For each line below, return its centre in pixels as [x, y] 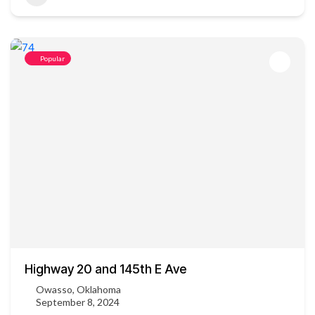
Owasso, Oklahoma [78, 289]
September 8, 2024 [78, 302]
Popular [52, 58]
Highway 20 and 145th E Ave [105, 269]
